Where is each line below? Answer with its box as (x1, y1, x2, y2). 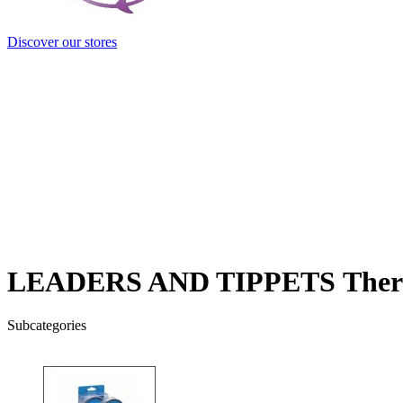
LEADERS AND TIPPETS (7, 264, 343, 298)
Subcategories (7, 318, 86, 334)
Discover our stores (7, 34, 117, 50)
